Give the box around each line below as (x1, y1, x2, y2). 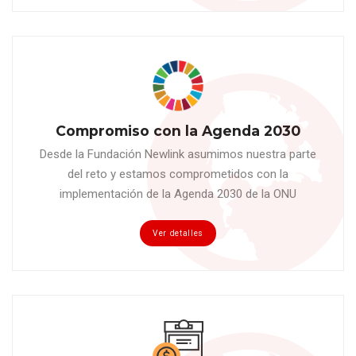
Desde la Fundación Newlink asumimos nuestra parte (40, 146, 316, 161)
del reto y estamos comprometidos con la (68, 166, 288, 181)
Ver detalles (153, 228, 203, 239)
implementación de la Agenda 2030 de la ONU (60, 186, 296, 201)
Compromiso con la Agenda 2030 (56, 122, 300, 140)
